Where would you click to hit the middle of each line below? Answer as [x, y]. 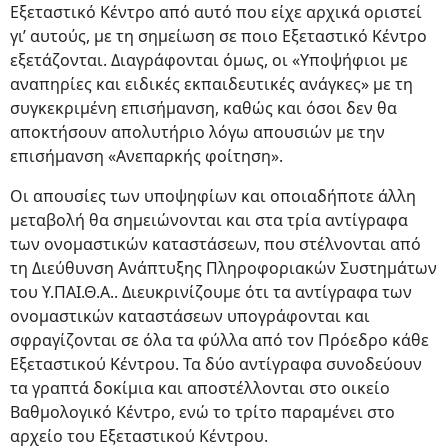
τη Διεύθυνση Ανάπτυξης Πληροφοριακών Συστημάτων [223, 268]
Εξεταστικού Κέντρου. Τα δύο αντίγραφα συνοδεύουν [216, 364]
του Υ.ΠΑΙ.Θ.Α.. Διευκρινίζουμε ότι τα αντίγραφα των [211, 292]
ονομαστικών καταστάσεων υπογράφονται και [190, 316]
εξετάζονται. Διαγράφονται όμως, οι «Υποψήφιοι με [209, 60]
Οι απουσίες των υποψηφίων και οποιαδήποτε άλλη [213, 196]
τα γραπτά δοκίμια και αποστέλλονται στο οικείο [200, 388]
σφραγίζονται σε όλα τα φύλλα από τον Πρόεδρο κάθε [219, 340]
